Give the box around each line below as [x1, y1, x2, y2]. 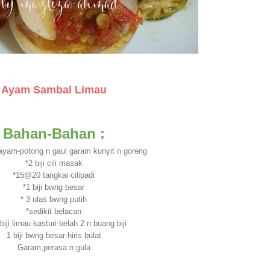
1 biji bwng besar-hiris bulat [6, 231, 101, 240]
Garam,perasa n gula [17, 243, 90, 252]
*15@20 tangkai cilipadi [13, 171, 95, 180]
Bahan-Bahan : [2, 125, 105, 142]
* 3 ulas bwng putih [20, 195, 87, 204]
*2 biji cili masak [25, 159, 83, 168]
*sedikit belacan [26, 207, 81, 216]
